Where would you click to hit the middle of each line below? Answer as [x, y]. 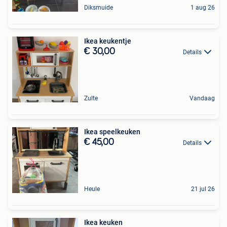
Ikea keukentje [108, 41]
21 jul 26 [203, 189]
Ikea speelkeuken [112, 132]
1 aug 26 [203, 8]
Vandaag [202, 99]
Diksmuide [99, 8]
